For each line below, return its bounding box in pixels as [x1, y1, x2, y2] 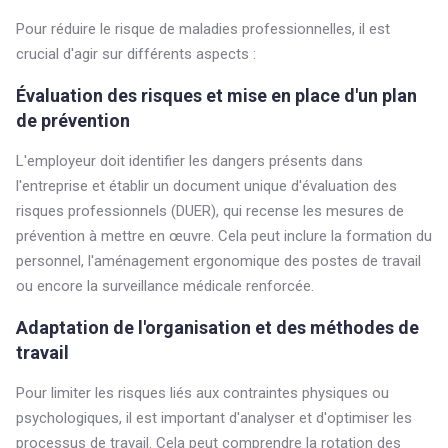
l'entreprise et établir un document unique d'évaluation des [16, 177, 397, 195]
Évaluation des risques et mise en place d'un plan [16, 85, 417, 106]
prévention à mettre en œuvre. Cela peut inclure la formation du [16, 227, 432, 245]
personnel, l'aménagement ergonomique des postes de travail [16, 252, 421, 270]
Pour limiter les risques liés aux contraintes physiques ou [16, 384, 389, 402]
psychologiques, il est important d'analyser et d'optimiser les [16, 409, 412, 427]
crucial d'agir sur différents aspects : [16, 45, 256, 63]
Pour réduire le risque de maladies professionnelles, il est [16, 20, 390, 38]
